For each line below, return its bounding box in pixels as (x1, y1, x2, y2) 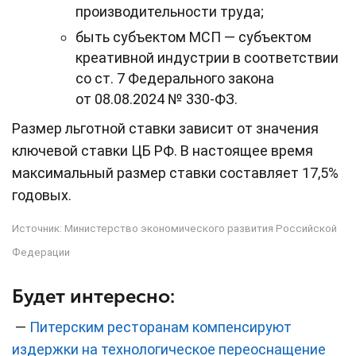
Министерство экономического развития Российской (64, 222, 337, 235)
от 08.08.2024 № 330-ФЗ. (75, 91, 238, 108)
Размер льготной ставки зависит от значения (12, 120, 319, 137)
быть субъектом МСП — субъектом (75, 29, 311, 46)
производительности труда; (75, 3, 264, 21)
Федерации (12, 246, 70, 259)
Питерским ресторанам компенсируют (29, 319, 292, 336)
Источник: (12, 222, 64, 235)
